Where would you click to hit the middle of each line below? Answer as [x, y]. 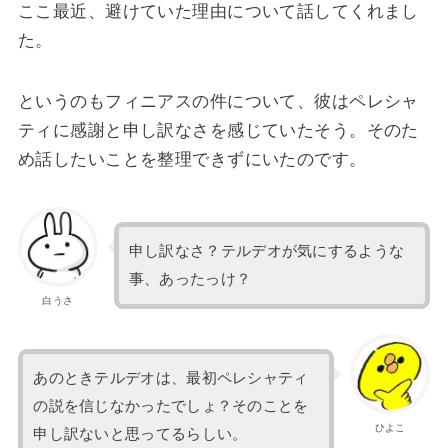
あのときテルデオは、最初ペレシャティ [171, 378]
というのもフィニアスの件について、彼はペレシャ [218, 101]
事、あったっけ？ [190, 279]
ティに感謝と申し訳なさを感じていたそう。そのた [218, 130]
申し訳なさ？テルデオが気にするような [266, 251]
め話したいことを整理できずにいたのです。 [192, 159]
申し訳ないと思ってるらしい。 [140, 434]
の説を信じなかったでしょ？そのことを [171, 406]
